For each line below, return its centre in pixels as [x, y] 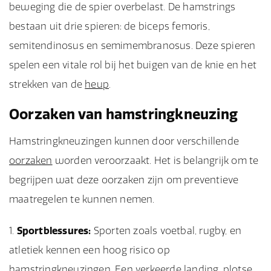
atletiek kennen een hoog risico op [90, 250]
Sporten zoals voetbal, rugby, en [166, 230]
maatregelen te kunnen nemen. [82, 199]
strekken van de [47, 84]
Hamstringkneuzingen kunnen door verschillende [124, 141]
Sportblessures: [54, 230]
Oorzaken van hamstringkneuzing [123, 114]
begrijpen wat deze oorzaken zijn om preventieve [124, 180]
